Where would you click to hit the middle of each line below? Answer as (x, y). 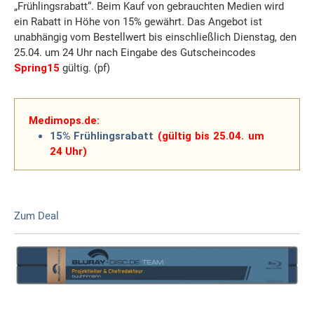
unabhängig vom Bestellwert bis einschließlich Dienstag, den (155, 37)
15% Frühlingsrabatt (102, 136)
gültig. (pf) (85, 68)
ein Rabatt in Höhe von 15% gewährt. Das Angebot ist (138, 22)
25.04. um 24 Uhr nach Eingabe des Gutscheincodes (135, 53)
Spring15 (37, 68)
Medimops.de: (64, 121)
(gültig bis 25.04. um (211, 136)
